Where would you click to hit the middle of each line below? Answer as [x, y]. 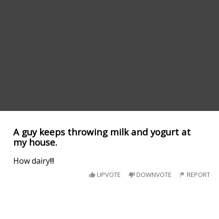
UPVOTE [108, 174]
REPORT [198, 174]
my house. [35, 142]
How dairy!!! [34, 161]
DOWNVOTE [153, 174]
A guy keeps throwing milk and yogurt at [102, 132]
